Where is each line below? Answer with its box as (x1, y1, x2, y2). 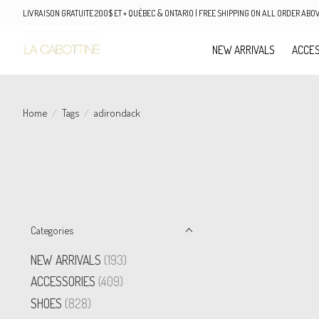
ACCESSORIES (31, 273, 95, 290)
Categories (31, 224, 73, 236)
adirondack (93, 105, 140, 119)
